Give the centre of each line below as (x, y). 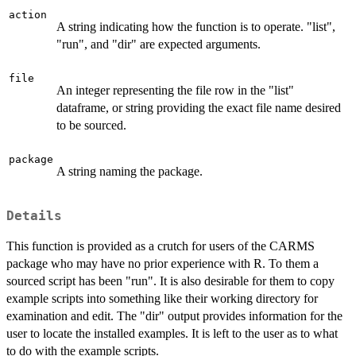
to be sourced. (91, 126)
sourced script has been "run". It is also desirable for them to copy (170, 281)
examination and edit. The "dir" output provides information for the (174, 316)
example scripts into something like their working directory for (162, 299)
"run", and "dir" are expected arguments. (159, 44)
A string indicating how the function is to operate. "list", (196, 27)
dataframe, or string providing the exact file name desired (199, 108)
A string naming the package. (130, 172)
